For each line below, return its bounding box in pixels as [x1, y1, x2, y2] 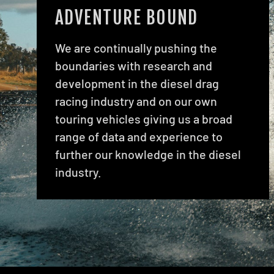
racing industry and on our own [55, 93, 217, 108]
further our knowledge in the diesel [55, 146, 241, 161]
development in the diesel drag [55, 75, 219, 91]
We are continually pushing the [55, 40, 217, 55]
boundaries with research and [55, 57, 212, 73]
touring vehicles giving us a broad [55, 111, 232, 126]
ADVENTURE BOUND [55, 6, 198, 29]
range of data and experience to [55, 128, 223, 144]
